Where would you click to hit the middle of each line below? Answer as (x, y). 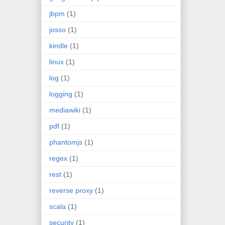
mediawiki (65, 110)
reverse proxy (71, 190)
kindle (59, 45)
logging (61, 94)
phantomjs (66, 142)
